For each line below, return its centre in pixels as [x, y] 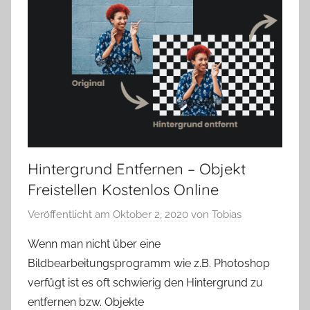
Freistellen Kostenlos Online [123, 190]
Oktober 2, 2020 [151, 214]
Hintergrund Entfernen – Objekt [137, 169]
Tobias [227, 214]
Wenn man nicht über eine [94, 244]
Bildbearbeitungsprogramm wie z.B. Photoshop [149, 263]
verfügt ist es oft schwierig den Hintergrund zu [145, 282]
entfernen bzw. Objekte [86, 302]
